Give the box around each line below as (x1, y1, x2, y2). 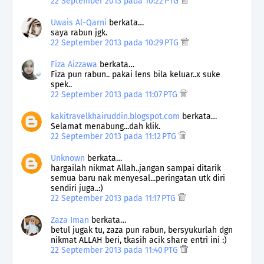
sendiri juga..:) (51, 183, 103, 194)
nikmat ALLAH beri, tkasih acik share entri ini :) (51, 235, 227, 246)
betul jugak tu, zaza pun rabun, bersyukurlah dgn (51, 225, 233, 236)
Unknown (51, 153, 85, 164)
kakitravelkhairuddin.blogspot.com (51, 111, 180, 122)
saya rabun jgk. (51, 28, 107, 38)
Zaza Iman (51, 215, 89, 226)
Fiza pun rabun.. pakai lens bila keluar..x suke (51, 70, 220, 80)
